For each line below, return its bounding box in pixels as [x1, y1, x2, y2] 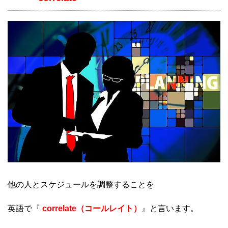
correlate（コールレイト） [42, 204, 141, 213]
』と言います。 [141, 204, 198, 213]
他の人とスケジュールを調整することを [8, 180, 154, 189]
